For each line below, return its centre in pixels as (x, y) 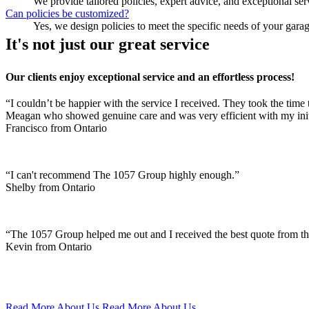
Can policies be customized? (67, 14)
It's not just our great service (108, 44)
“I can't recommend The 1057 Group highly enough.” (122, 175)
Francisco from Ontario (56, 128)
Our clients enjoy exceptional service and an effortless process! (150, 77)
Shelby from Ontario (50, 188)
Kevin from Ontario (49, 247)
